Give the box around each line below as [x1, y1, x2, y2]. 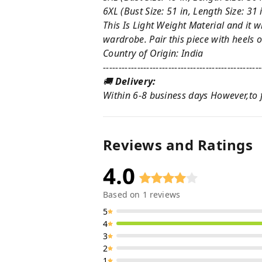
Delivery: [115, 74, 156, 88]
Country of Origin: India [103, 46, 204, 60]
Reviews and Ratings [103, 135, 253, 154]
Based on [103, 188, 143, 200]
